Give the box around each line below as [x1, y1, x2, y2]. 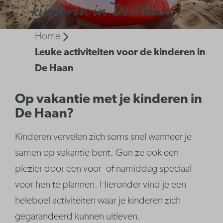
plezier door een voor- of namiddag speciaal [15, 164, 192, 175]
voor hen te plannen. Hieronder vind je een [15, 180, 187, 191]
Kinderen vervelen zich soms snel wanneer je [15, 132, 192, 143]
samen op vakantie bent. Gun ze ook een [15, 148, 179, 159]
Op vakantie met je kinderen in [15, 93, 203, 107]
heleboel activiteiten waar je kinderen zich [15, 196, 181, 207]
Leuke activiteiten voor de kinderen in [35, 48, 206, 58]
